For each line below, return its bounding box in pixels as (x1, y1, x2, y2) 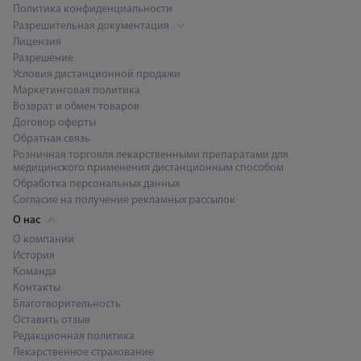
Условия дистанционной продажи (13, 68, 180, 81)
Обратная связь (13, 132, 90, 145)
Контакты (13, 281, 60, 294)
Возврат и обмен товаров (13, 100, 139, 113)
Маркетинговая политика (13, 84, 140, 97)
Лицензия (13, 35, 61, 48)
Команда (13, 265, 56, 278)
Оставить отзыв (13, 313, 90, 326)
